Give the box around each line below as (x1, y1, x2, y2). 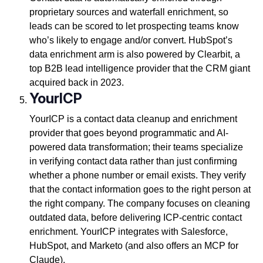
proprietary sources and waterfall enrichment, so (29, 7, 228, 18)
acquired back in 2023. (29, 77, 124, 88)
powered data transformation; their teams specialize (29, 142, 243, 153)
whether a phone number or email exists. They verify (29, 170, 246, 181)
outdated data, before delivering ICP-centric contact (29, 213, 242, 223)
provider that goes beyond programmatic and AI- (29, 128, 228, 139)
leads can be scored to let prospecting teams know (29, 21, 239, 32)
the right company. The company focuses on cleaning (29, 198, 250, 209)
